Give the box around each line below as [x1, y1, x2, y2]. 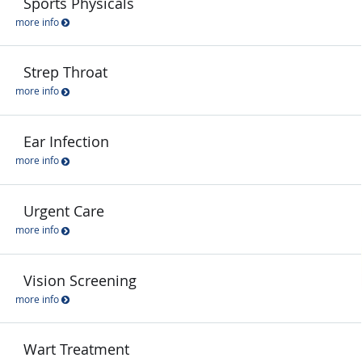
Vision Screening [23, 270, 137, 290]
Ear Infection [23, 132, 109, 152]
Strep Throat [23, 62, 107, 82]
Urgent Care [23, 200, 104, 221]
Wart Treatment [23, 339, 129, 360]
